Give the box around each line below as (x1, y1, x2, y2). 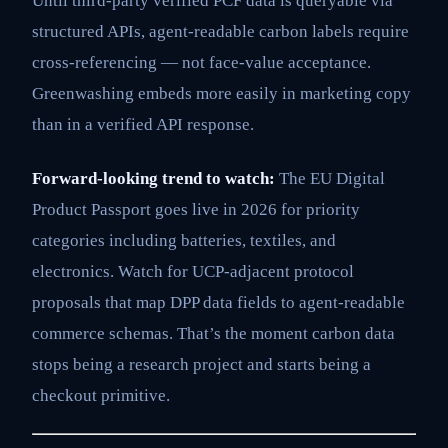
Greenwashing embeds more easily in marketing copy (32, 84, 411, 104)
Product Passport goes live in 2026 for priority (32, 199, 360, 219)
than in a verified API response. (32, 115, 254, 135)
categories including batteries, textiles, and (32, 230, 336, 250)
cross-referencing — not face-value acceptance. (32, 53, 371, 73)
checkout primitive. (32, 385, 170, 405)
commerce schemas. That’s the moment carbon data (32, 323, 395, 343)
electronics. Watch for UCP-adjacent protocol (32, 261, 354, 281)
